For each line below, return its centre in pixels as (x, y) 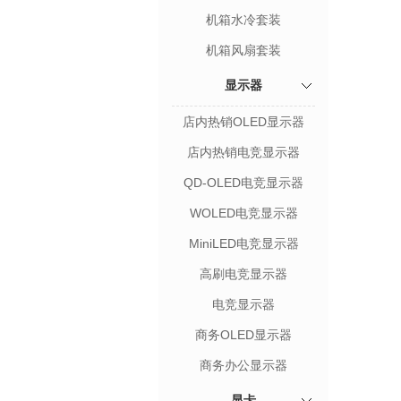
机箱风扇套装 (243, 50)
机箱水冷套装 (243, 20)
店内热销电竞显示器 (243, 152)
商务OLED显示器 (243, 335)
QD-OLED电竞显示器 (243, 183)
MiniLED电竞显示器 (243, 243)
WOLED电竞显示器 (243, 213)
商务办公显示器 (243, 365)
